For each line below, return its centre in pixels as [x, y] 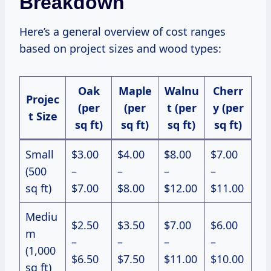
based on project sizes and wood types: [120, 49]
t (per [181, 108]
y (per [228, 108]
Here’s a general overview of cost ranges [122, 32]
